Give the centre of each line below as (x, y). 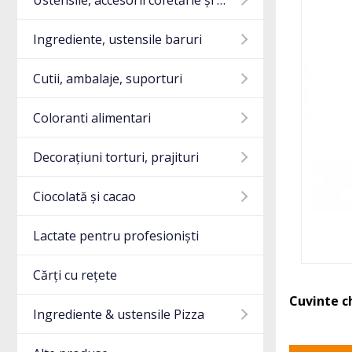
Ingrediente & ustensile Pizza (119, 315)
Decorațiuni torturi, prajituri (116, 158)
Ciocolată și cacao (84, 197)
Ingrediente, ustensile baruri (117, 40)
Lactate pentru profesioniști (116, 236)
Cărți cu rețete (75, 275)
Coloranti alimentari (92, 118)
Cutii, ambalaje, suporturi (108, 79)
